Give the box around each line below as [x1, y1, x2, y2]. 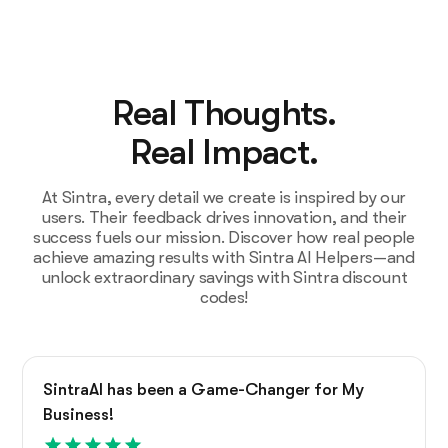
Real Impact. [130, 131, 318, 173]
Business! [43, 404, 115, 424]
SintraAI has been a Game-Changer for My [43, 379, 365, 399]
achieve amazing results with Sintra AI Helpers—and [33, 247, 415, 267]
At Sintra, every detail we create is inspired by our [41, 187, 407, 207]
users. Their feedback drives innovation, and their [40, 207, 407, 227]
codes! [200, 287, 248, 307]
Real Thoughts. [112, 92, 336, 134]
